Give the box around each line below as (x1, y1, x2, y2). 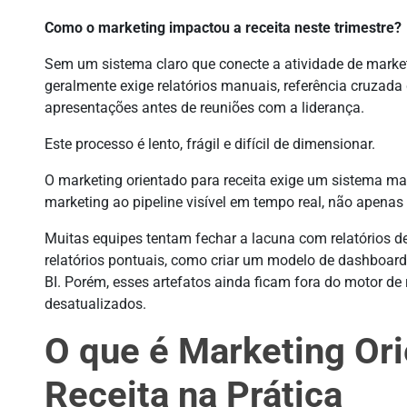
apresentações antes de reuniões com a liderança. (45, 99, 365, 116)
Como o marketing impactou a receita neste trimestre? (45, 19, 402, 36)
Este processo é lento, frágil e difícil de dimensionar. (45, 135, 376, 153)
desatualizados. (45, 295, 147, 313)
